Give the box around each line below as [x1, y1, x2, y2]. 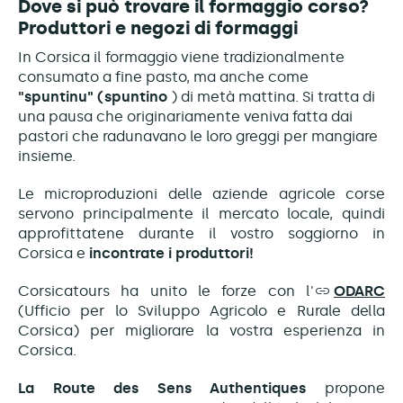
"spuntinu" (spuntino [18, 88, 167, 106]
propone [325, 380, 385, 398]
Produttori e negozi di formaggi [18, 17, 298, 40]
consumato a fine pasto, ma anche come [18, 68, 309, 86]
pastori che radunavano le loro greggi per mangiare [18, 128, 378, 146]
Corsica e [18, 245, 85, 263]
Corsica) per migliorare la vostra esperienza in [18, 322, 385, 340]
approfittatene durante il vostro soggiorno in [18, 225, 385, 243]
